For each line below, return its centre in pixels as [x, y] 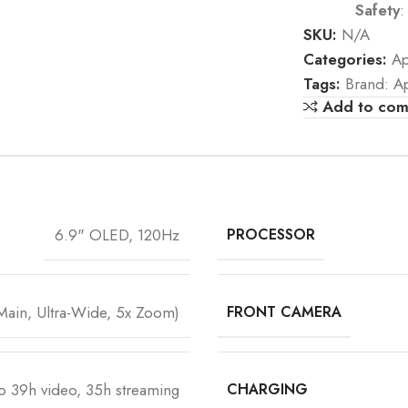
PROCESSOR [270, 235]
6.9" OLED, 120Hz [117, 235]
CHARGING [267, 389]
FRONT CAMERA [284, 312]
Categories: [346, 59]
